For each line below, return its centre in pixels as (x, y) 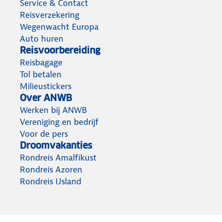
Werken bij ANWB (54, 110)
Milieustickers (46, 86)
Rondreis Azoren (51, 170)
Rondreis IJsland (51, 182)
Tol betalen (41, 75)
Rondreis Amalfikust (58, 158)
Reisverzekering (50, 15)
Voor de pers (44, 134)
